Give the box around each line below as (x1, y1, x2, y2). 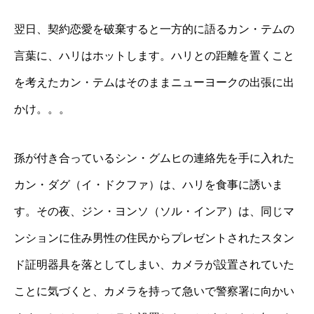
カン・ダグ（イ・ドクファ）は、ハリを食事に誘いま (14, 178, 283, 191)
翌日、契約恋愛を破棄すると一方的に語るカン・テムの (14, 22, 294, 35)
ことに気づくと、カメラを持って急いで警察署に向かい (14, 285, 294, 297)
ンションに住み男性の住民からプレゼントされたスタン (14, 231, 294, 244)
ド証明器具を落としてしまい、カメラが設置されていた (14, 258, 294, 271)
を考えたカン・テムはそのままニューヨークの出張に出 (14, 76, 294, 88)
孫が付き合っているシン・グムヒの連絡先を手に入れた (14, 151, 294, 164)
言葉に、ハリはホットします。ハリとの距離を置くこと (14, 49, 294, 62)
